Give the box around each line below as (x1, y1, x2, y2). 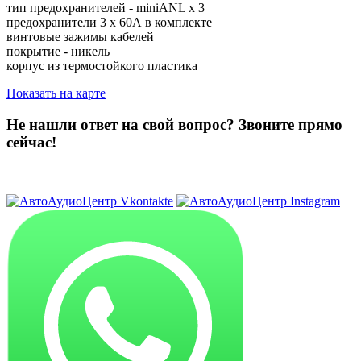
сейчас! (6, 134, 56, 151)
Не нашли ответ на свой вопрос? (6, 116, 239, 134)
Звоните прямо (239, 116, 342, 134)
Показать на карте (6, 86, 106, 101)
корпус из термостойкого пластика (6, 59, 197, 73)
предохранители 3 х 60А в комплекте (6, 15, 212, 30)
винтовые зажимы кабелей (6, 30, 154, 44)
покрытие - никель (6, 44, 110, 59)
